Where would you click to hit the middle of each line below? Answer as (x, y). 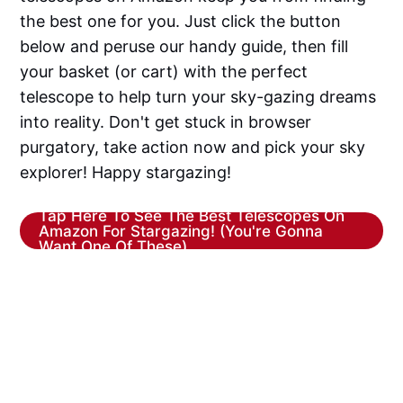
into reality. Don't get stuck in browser (166, 121)
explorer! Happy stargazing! (126, 172)
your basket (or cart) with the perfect (164, 71)
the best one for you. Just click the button (181, 21)
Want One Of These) (112, 246)
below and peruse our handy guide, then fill (184, 46)
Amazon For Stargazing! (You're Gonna (180, 230)
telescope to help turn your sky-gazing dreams (198, 96)
